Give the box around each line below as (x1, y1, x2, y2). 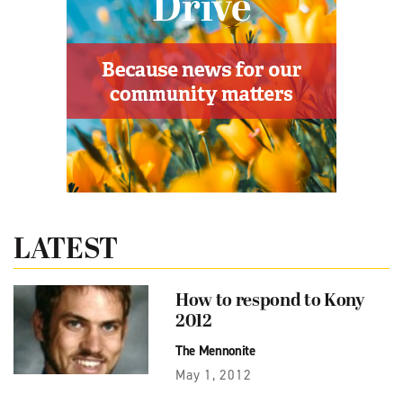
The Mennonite (175, 342, 255, 360)
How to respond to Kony (175, 291, 364, 311)
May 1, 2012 (175, 366, 252, 384)
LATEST (13, 235, 118, 267)
